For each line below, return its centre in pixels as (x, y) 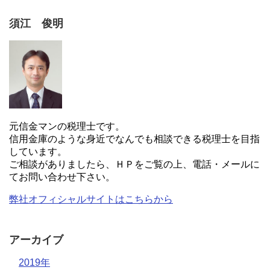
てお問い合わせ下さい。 (62, 177)
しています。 (38, 152)
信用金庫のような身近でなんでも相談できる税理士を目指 (134, 139)
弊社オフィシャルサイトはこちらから (91, 199)
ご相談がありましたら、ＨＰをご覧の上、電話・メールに (134, 165)
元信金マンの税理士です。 (67, 127)
